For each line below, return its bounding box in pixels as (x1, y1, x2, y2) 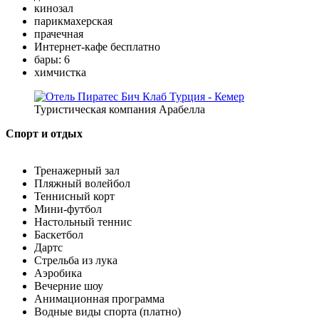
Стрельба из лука (34, 253, 117, 266)
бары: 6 (34, 53, 70, 66)
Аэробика (34, 266, 82, 279)
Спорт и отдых (6, 127, 83, 140)
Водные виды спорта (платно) (34, 305, 181, 318)
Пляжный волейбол (34, 177, 130, 189)
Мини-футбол (34, 202, 102, 215)
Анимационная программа (34, 292, 164, 305)
